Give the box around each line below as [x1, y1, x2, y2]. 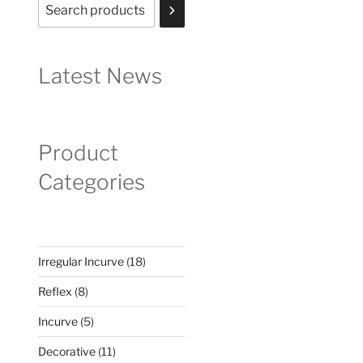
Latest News [38, 63, 163, 88]
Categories [38, 169, 146, 194]
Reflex [38, 284, 73, 298]
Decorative [38, 344, 96, 358]
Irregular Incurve [38, 254, 125, 268]
